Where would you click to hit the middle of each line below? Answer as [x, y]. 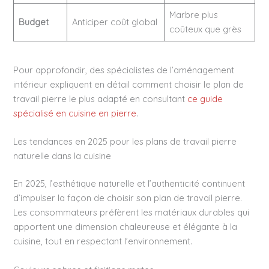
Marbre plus [193, 14]
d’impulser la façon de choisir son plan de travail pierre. [128, 198]
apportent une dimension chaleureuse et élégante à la [125, 227]
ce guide [205, 99]
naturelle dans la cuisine [62, 156]
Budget [33, 22]
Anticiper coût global [114, 22]
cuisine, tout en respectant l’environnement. [103, 241]
